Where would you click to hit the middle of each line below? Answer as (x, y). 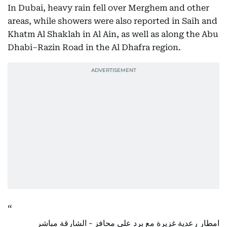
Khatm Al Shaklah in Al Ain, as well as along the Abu (113, 34)
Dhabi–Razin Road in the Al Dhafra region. (94, 47)
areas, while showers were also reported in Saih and (112, 21)
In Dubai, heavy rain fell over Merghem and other (108, 8)
